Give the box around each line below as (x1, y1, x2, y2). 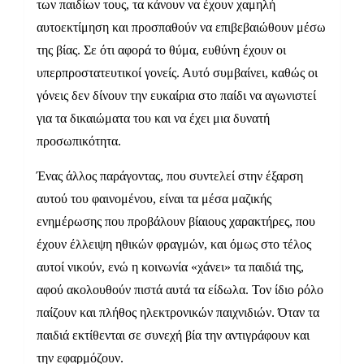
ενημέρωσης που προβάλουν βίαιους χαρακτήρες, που (37, 214, 315, 229)
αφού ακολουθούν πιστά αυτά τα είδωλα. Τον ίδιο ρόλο (37, 283, 323, 297)
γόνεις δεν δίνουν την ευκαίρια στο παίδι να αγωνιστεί (37, 89, 316, 103)
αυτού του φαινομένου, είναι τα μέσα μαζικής (37, 192, 271, 206)
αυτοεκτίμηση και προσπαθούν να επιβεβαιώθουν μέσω (37, 20, 326, 35)
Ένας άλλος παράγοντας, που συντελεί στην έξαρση (37, 169, 303, 184)
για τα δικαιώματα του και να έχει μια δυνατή (37, 111, 270, 126)
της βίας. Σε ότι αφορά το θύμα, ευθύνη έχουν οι (37, 43, 286, 58)
